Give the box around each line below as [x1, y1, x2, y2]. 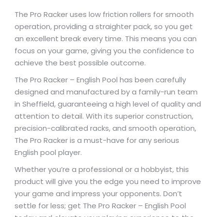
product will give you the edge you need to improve [15, 176, 201, 186]
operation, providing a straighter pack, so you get [15, 21, 193, 31]
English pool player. [15, 147, 82, 157]
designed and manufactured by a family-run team [15, 87, 198, 97]
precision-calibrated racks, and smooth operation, [15, 123, 196, 133]
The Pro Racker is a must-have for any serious [15, 135, 179, 145]
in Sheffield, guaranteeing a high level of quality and [15, 99, 201, 109]
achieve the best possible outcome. [15, 58, 146, 68]
